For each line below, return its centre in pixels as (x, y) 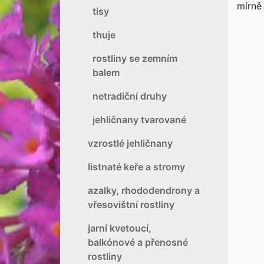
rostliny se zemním (135, 58)
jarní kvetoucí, (120, 228)
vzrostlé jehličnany (130, 143)
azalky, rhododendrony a (144, 190)
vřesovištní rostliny (131, 204)
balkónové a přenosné (138, 242)
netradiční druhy (130, 96)
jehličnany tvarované (139, 120)
